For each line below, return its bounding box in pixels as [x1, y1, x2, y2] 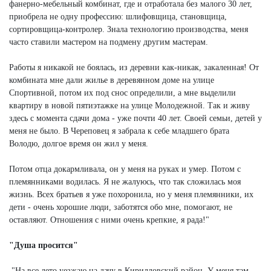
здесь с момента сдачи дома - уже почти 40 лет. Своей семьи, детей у [9, 113, 262, 123]
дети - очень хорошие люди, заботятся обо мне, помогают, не [9, 202, 232, 212]
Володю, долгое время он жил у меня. [9, 139, 148, 148]
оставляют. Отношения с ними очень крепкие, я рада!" [9, 215, 209, 224]
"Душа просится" [9, 240, 78, 250]
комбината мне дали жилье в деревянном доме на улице [9, 75, 214, 85]
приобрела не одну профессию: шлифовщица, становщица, [9, 11, 227, 21]
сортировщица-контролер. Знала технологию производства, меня [9, 24, 248, 34]
